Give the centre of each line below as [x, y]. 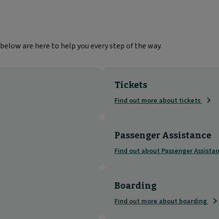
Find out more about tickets [158, 100]
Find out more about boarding [161, 201]
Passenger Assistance [163, 135]
